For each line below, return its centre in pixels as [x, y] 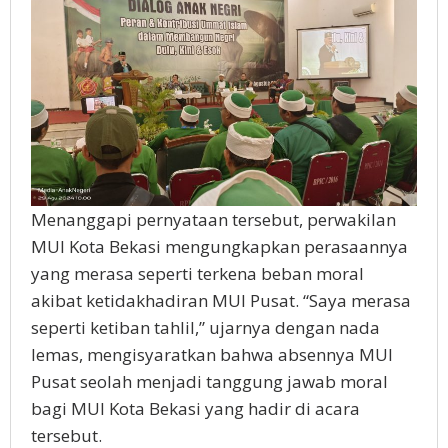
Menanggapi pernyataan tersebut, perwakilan [213, 219]
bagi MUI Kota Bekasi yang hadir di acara [195, 408]
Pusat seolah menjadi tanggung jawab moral [209, 381]
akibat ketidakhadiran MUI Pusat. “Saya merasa [221, 300]
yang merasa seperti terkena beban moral [197, 273]
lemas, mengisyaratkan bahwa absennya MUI [212, 354]
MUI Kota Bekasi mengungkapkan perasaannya [219, 246]
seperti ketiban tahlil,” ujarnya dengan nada [205, 327]
